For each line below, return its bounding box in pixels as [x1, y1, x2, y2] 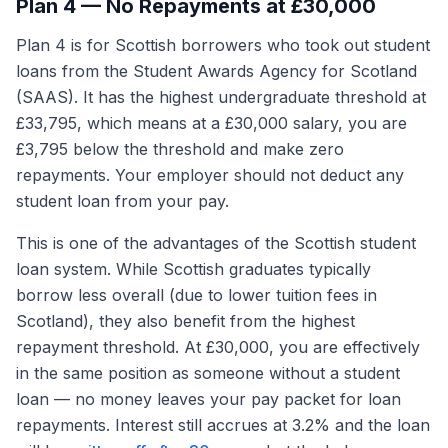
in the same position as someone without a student [16, 363, 400, 383]
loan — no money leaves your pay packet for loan [16, 389, 401, 409]
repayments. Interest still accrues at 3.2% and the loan [16, 415, 430, 435]
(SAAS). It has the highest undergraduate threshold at [16, 87, 426, 107]
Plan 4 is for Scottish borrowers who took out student [16, 35, 430, 55]
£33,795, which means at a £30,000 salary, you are [16, 113, 407, 133]
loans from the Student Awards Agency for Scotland [16, 61, 417, 81]
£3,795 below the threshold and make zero [16, 139, 344, 159]
